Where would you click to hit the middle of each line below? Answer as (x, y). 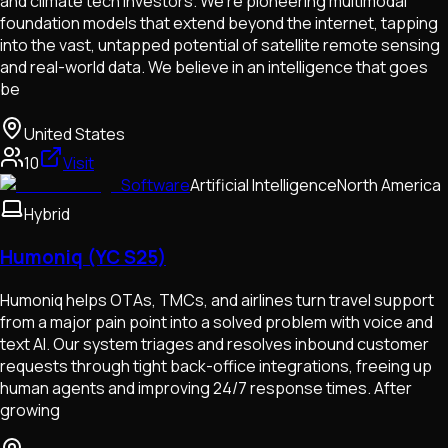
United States (74, 134)
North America (389, 185)
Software (155, 185)
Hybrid (47, 214)
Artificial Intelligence (263, 185)
